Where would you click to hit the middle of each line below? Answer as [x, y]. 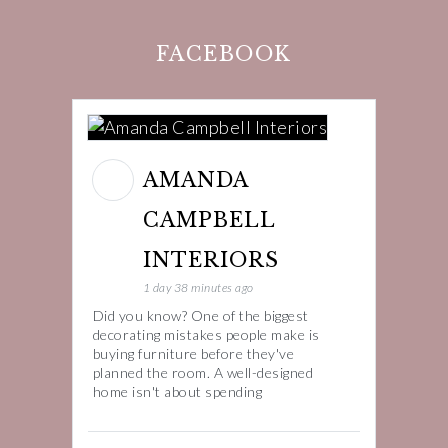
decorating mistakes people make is [206, 335]
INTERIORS [214, 260]
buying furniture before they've [193, 354]
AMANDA [195, 180]
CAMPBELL [208, 220]
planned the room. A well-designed [203, 373]
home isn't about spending [177, 392]
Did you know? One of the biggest [200, 316]
